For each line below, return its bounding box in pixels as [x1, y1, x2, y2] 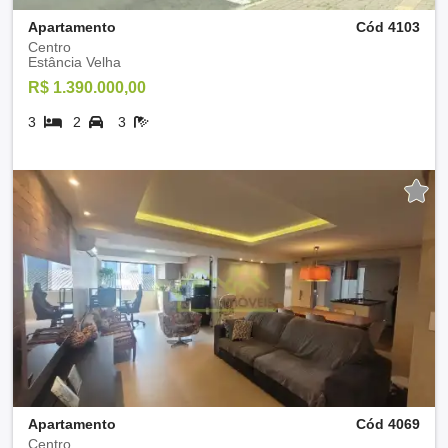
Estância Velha [28, 53, 121, 70]
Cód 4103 [356, 18, 420, 35]
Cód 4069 [356, 415, 420, 432]
